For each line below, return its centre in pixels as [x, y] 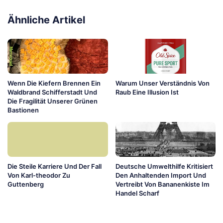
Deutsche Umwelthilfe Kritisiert [164, 166]
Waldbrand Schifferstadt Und [52, 92]
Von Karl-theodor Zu [39, 175]
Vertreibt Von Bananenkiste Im [162, 184]
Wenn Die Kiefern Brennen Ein [54, 83]
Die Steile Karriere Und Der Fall [55, 166]
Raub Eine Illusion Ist [147, 92]
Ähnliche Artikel [46, 20]
